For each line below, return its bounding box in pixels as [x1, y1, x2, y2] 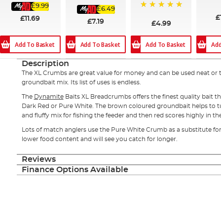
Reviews [21, 155, 56, 164]
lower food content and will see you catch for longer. [21, 136, 178, 143]
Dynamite [34, 94, 64, 100]
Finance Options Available [21, 166, 128, 174]
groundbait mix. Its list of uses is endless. [21, 79, 141, 86]
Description [21, 60, 69, 68]
